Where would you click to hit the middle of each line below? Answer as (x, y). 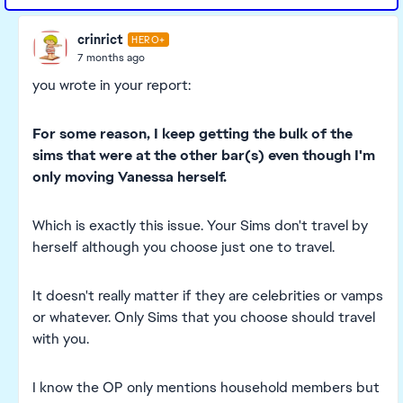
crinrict (100, 39)
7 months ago (111, 57)
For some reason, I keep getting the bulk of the (193, 134)
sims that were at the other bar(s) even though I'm (204, 155)
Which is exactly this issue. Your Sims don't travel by (200, 225)
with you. (61, 339)
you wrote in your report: (112, 85)
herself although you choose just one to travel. (184, 247)
